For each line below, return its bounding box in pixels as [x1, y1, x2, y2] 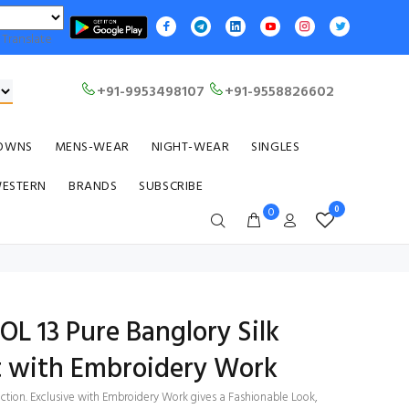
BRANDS [68, 176, 118, 197]
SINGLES [251, 137, 300, 158]
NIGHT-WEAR [151, 137, 230, 158]
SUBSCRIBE [139, 176, 204, 197]
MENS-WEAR [54, 137, 130, 158]
